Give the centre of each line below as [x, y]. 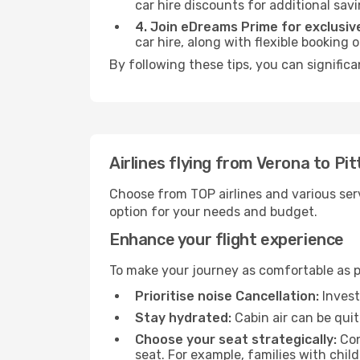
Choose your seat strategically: [236, 340]
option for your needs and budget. [213, 212]
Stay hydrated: [183, 318]
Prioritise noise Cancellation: [227, 296]
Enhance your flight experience [227, 239]
